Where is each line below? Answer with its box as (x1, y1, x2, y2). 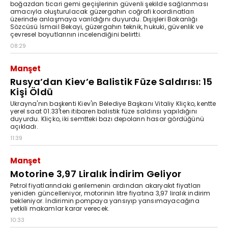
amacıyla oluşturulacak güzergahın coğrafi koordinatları (10, 7, 194, 16)
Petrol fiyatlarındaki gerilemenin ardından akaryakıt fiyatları (10, 181, 201, 190)
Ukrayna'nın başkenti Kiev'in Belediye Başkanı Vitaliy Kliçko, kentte (10, 99, 216, 108)
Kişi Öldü (10, 85, 53, 98)
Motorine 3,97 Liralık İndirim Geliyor (10, 167, 182, 180)
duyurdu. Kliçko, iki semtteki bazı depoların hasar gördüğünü (10, 114, 204, 123)
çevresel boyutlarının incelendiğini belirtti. (10, 30, 141, 39)
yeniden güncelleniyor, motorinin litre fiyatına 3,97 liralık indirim (10, 188, 211, 197)
